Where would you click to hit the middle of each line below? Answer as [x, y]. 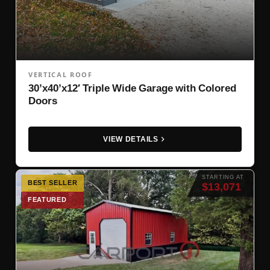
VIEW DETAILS [131, 139]
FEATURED [47, 199]
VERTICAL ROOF [61, 74]
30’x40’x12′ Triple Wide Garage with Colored [132, 88]
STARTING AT [223, 177]
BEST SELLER [53, 183]
